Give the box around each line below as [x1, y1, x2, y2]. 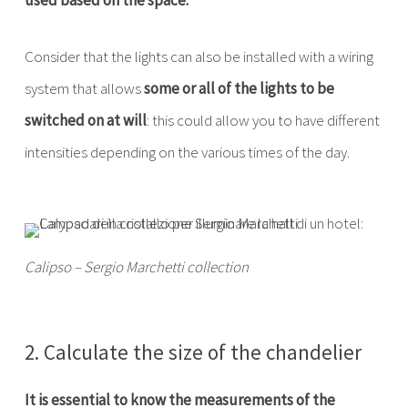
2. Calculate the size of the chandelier [24, 339, 362, 365]
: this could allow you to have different [146, 110, 380, 130]
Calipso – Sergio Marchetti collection [24, 257, 249, 277]
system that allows [24, 78, 144, 98]
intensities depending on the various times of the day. [24, 142, 350, 162]
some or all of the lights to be [143, 78, 334, 98]
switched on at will [24, 110, 147, 130]
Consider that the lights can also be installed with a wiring [24, 46, 373, 66]
